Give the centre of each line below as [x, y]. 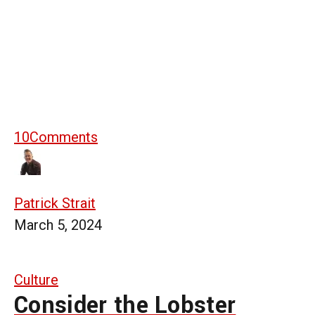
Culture [36, 279]
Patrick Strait [55, 203]
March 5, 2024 [58, 225]
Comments [64, 137]
